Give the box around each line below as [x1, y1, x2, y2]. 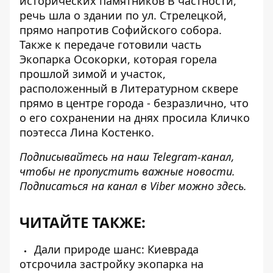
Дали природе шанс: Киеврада [31, 242, 199, 257]
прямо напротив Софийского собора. [19, 23, 222, 37]
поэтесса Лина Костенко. [19, 125, 154, 140]
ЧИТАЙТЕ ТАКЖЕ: [19, 212, 146, 232]
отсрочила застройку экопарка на [19, 257, 204, 271]
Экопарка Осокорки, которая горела [19, 52, 217, 66]
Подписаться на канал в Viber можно [19, 179, 217, 193]
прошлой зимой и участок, [19, 66, 166, 81]
